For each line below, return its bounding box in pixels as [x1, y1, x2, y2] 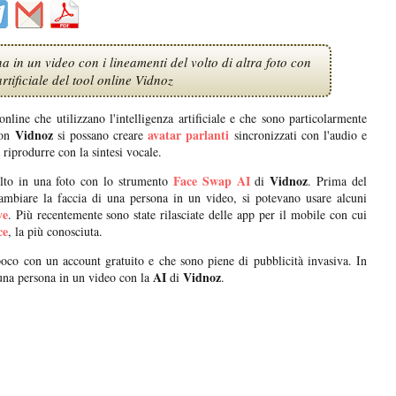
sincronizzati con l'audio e [229, 126, 368, 144]
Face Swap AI [172, 171, 250, 191]
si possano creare [52, 126, 144, 144]
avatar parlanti [148, 126, 230, 145]
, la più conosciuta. [8, 223, 103, 240]
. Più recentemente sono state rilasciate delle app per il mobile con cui [7, 206, 368, 224]
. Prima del [308, 172, 368, 190]
